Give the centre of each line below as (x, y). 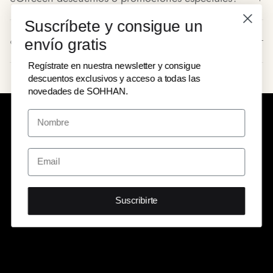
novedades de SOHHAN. (78, 91)
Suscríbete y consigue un (114, 26)
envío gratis (66, 44)
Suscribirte (136, 200)
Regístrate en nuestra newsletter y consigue (114, 65)
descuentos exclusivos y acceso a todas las (114, 78)
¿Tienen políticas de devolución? (87, 41)
